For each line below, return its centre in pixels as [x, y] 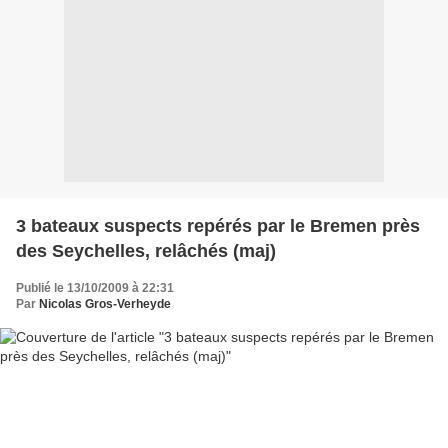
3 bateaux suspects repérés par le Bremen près [218, 226]
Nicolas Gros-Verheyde [105, 304]
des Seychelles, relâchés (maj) [146, 251]
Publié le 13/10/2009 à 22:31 [95, 288]
